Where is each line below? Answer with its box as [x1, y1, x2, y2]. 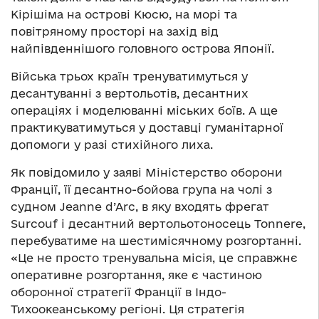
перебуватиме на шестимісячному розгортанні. [11, 234, 301, 247]
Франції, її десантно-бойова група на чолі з [11, 182, 272, 196]
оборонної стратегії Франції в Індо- [11, 285, 226, 298]
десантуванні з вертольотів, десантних [11, 86, 249, 100]
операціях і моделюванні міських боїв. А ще [11, 103, 278, 117]
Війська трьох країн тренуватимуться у [11, 69, 248, 83]
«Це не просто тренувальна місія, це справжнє [11, 251, 298, 264]
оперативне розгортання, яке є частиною [11, 268, 262, 281]
